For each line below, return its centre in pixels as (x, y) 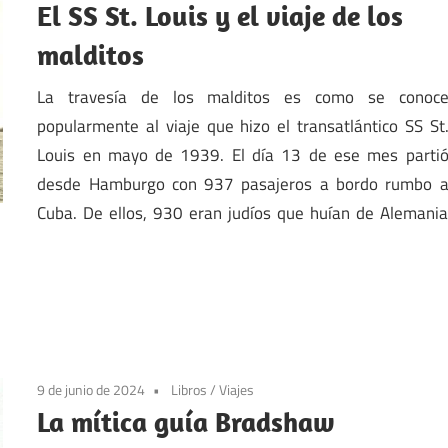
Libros (189, 390)
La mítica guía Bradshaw (186, 422)
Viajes (237, 390)
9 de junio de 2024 (91, 390)
